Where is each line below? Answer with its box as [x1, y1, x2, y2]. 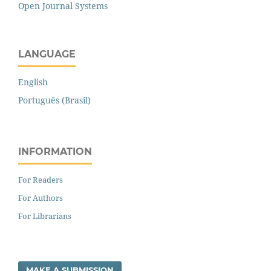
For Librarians [18, 211, 71, 222]
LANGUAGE [18, 48, 76, 60]
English [18, 76, 48, 88]
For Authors [18, 192, 63, 204]
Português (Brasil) [18, 94, 91, 106]
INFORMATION [18, 146, 92, 158]
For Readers [18, 174, 63, 186]
